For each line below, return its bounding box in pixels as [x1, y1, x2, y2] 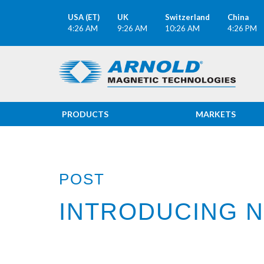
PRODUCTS [62, 109, 108, 119]
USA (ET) [68, 12, 100, 22]
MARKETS [196, 109, 236, 119]
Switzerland [165, 12, 210, 22]
